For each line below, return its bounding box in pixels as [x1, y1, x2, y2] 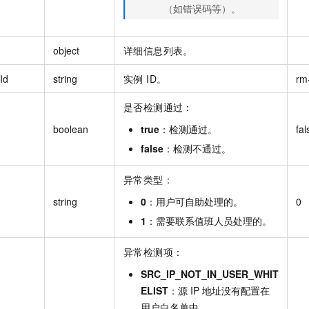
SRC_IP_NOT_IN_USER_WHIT [141, 266, 279, 281]
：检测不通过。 [163, 141, 231, 155]
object [53, 43, 79, 57]
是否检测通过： [123, 99, 193, 114]
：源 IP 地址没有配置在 [168, 283, 270, 297]
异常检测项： [123, 244, 183, 259]
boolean [53, 121, 88, 136]
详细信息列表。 [123, 43, 193, 57]
